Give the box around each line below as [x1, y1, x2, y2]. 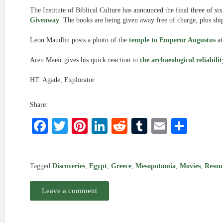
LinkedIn [108, 117, 171, 135]
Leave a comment [42, 187, 97, 195]
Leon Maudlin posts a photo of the [30, 36, 129, 44]
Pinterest [88, 117, 148, 135]
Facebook [48, 117, 113, 135]
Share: [30, 101, 48, 109]
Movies [180, 162, 201, 170]
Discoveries [52, 162, 85, 170]
